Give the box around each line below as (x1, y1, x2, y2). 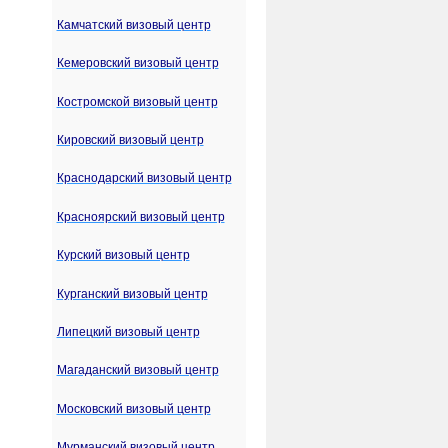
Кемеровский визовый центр (56, 56, 219, 71)
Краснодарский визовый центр (56, 171, 232, 186)
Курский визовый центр (56, 248, 190, 263)
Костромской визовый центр (56, 94, 218, 109)
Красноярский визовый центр (56, 209, 225, 224)
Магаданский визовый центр (56, 363, 219, 378)
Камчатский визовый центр (56, 17, 211, 32)
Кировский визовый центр (56, 132, 204, 147)
